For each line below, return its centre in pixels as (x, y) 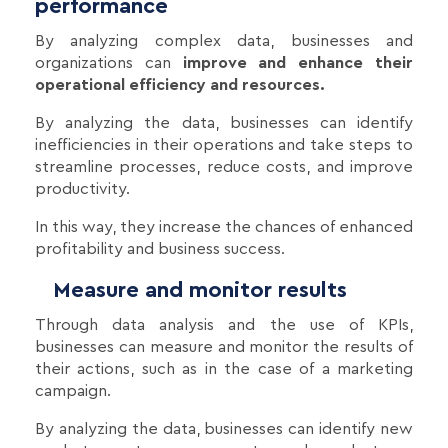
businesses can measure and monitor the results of (224, 347)
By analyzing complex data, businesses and (224, 41)
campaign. (73, 391)
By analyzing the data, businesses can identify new (224, 429)
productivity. (82, 189)
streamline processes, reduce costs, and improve (224, 167)
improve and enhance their (292, 63)
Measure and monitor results (191, 290)
